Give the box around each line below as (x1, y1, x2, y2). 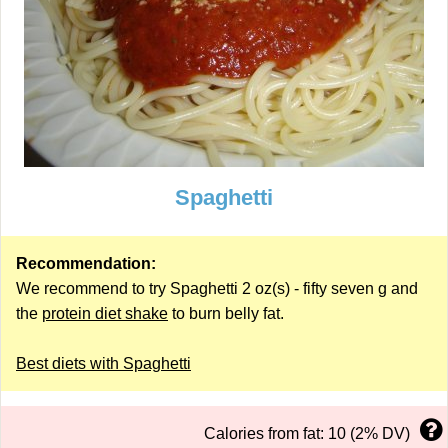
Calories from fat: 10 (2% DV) (204, 425, 410, 442)
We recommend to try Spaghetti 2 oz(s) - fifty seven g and (16, 280, 418, 297)
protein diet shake (42, 305, 168, 322)
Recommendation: (16, 255, 156, 272)
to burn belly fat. (168, 305, 284, 322)
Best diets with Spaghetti (16, 355, 191, 372)
